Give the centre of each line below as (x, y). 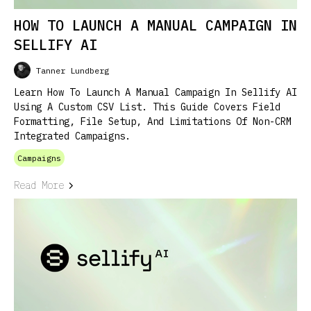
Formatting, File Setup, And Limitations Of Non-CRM (153, 121)
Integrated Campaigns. (72, 136)
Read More (39, 185)
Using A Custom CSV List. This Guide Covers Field (147, 107)
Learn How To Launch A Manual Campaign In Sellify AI (155, 92)
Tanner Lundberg (73, 70)
